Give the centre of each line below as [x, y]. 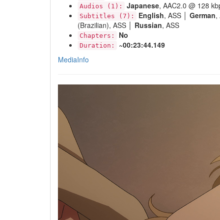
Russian [148, 25]
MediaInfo [73, 59]
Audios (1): [101, 6]
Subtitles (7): [107, 16]
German [203, 15]
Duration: [97, 45]
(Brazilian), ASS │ [106, 25]
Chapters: [97, 36]
